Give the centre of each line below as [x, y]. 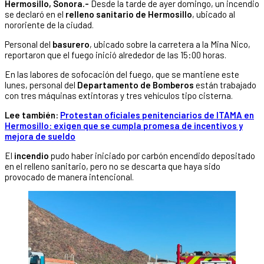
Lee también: [32, 115]
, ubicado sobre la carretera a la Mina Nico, [170, 44]
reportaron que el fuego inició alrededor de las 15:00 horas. [115, 55]
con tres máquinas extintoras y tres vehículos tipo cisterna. [119, 95]
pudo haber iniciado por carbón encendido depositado [153, 155]
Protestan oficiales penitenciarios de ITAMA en [157, 115]
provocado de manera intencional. [69, 176]
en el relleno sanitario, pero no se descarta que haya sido [113, 166]
